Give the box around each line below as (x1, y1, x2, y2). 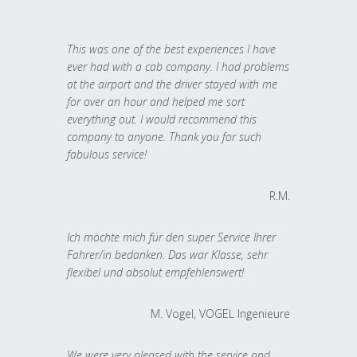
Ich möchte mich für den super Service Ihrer (67, 229, 276, 245)
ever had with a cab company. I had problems (67, 58, 289, 74)
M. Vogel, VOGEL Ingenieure (151, 305, 290, 321)
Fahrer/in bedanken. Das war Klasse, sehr (67, 246, 268, 262)
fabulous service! (67, 146, 147, 162)
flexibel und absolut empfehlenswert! (67, 264, 244, 280)
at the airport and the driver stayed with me (67, 76, 277, 92)
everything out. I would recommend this (67, 111, 257, 127)
